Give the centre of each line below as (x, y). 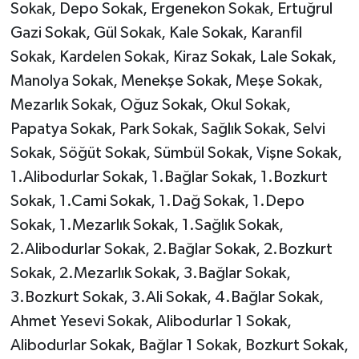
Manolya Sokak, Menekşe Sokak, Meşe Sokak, (166, 81)
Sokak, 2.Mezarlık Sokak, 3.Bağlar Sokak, (150, 274)
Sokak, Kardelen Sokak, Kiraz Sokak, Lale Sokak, (173, 57)
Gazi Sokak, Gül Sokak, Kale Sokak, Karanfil (156, 33)
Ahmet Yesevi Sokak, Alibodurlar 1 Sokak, (151, 322)
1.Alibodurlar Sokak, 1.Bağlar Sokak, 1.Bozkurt (169, 177)
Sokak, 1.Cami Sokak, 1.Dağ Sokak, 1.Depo (157, 202)
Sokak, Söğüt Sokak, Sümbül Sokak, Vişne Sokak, (176, 153)
